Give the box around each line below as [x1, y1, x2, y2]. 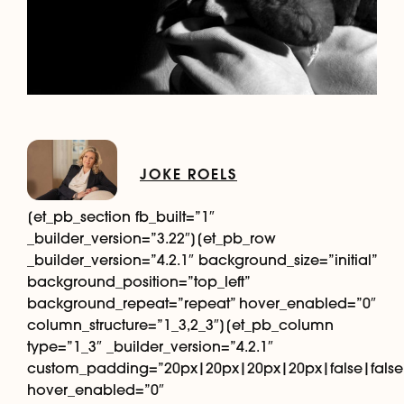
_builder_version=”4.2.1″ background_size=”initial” [27, 250, 376, 269]
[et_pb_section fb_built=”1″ [27, 207, 215, 225]
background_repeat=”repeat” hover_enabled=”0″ [27, 293, 376, 312]
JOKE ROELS [140, 163, 237, 183]
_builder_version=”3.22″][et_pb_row [27, 228, 276, 247]
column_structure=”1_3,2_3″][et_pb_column [27, 315, 334, 334]
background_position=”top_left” [27, 271, 249, 290]
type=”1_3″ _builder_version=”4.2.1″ [27, 336, 273, 355]
